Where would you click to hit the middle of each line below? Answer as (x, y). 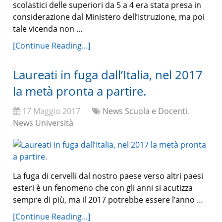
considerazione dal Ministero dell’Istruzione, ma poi (109, 17)
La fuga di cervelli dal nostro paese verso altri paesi (108, 176)
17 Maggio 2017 (52, 111)
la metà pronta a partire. (80, 91)
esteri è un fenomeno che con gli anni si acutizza (103, 188)
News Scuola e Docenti (145, 111)
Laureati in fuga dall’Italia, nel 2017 (108, 75)
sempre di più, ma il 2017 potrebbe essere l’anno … (108, 200)
